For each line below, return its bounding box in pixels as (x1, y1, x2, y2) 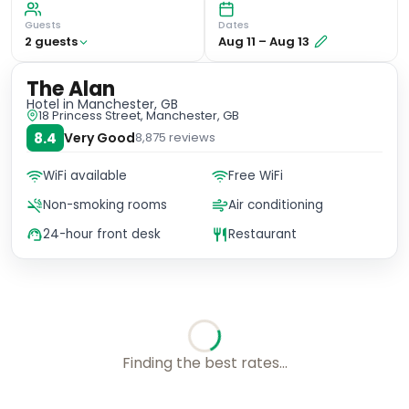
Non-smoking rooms (43, 196, 167, 214)
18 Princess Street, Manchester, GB (38, 107, 239, 124)
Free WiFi (228, 167, 283, 184)
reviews (166, 129, 215, 146)
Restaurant (228, 225, 297, 243)
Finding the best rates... (121, 352, 288, 373)
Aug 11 (218, 33, 256, 50)
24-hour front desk (43, 225, 161, 243)
